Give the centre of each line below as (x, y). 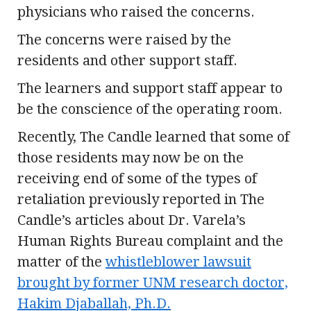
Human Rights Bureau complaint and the (150, 241)
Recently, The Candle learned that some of (153, 137)
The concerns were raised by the (124, 40)
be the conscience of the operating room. (150, 109)
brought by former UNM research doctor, (153, 283)
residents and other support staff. (127, 61)
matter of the (61, 262)
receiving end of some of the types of (137, 179)
